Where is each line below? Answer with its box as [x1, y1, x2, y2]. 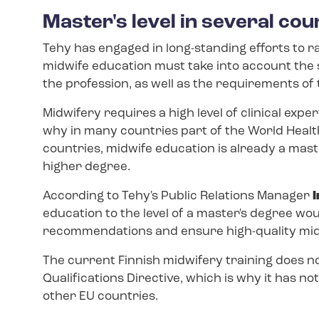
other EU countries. [43, 290, 158, 303]
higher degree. [43, 160, 130, 173]
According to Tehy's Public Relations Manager [43, 189, 313, 202]
